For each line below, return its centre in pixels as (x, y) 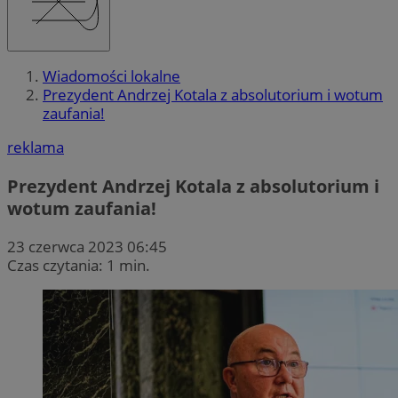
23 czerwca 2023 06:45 (87, 246)
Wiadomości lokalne (111, 76)
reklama (36, 147)
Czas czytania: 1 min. (79, 265)
